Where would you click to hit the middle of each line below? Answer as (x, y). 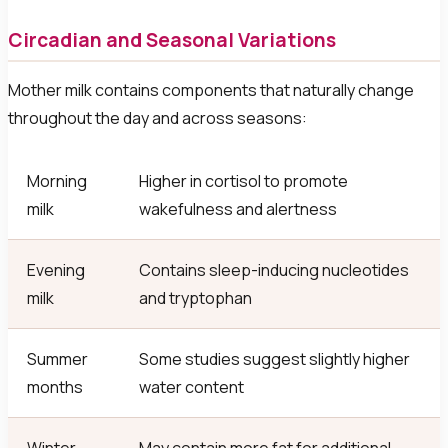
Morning (57, 181)
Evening (56, 270)
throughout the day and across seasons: (157, 117)
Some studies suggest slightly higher (275, 359)
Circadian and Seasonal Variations (172, 40)
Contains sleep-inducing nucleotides (274, 270)
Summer (58, 359)
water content (192, 387)
